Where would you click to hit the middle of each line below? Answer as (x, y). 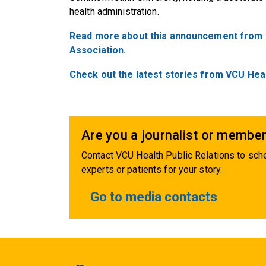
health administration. (114, 12)
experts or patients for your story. (152, 170)
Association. (98, 50)
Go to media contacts (154, 197)
